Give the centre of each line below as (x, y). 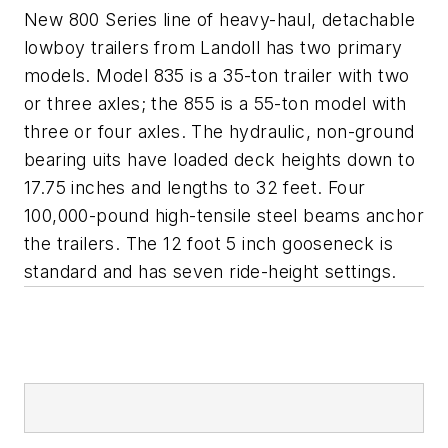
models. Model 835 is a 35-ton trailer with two (217, 75)
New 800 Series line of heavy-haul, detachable (219, 19)
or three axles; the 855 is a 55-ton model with (215, 103)
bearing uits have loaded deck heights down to (219, 159)
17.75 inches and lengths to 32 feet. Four (195, 187)
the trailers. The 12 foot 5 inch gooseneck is (208, 243)
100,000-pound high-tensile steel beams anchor (224, 215)
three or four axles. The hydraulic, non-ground (219, 131)
